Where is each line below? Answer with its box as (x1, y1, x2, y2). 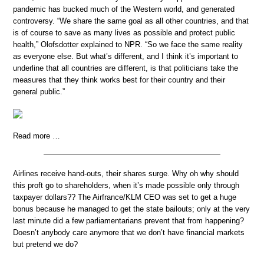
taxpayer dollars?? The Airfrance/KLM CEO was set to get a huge (13, 192, 236, 202)
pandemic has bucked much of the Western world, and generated (13, 4, 235, 14)
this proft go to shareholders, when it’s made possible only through (13, 180, 239, 190)
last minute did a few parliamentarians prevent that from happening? (13, 216, 244, 225)
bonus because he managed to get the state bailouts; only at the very (13, 204, 250, 213)
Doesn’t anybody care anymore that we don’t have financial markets (13, 227, 245, 237)
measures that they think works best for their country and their (13, 75, 225, 84)
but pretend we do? (13, 239, 78, 249)
